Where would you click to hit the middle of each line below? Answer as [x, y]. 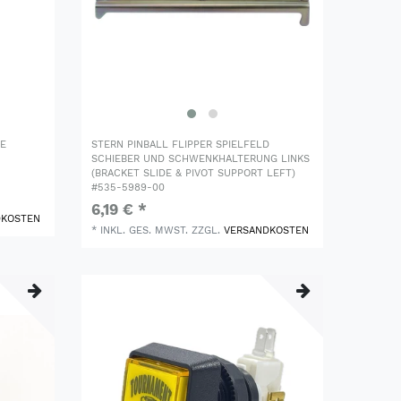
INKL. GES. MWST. [145, 230]
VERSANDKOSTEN [267, 230]
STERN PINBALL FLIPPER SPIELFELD [181, 144]
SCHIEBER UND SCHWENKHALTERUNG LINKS [201, 158]
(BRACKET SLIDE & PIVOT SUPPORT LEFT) [194, 173]
